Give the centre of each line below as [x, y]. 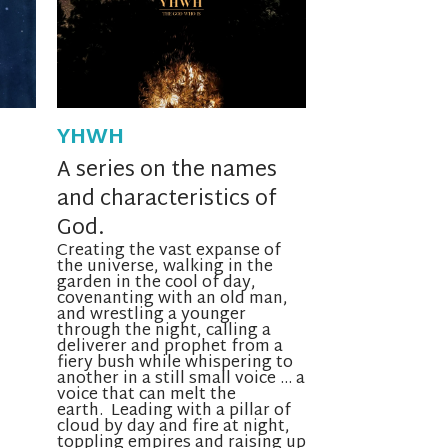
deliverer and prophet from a [169, 348]
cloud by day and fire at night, [173, 428]
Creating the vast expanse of [168, 252]
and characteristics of [166, 200]
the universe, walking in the [164, 268]
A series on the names [166, 171]
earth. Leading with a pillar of [173, 412]
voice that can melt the [146, 396]
